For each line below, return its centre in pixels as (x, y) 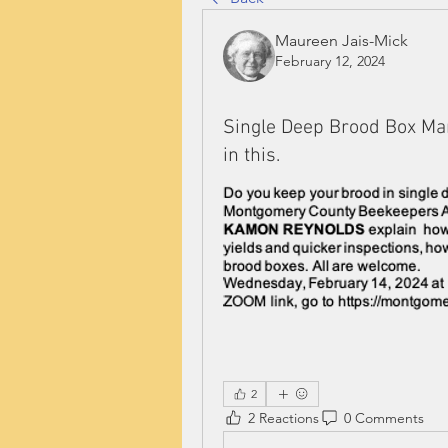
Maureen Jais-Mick (341, 40)
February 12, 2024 (330, 61)
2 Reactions (283, 418)
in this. (251, 156)
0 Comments (384, 418)
